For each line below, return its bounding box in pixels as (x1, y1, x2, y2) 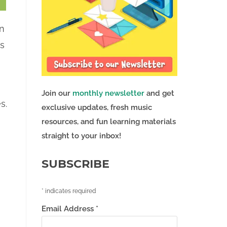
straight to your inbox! (41, 131, 121, 141)
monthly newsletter (72, 89, 144, 98)
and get (144, 89, 174, 98)
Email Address (41, 204, 96, 214)
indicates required (43, 187, 96, 195)
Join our (41, 89, 72, 98)
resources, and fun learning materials (41, 117, 176, 127)
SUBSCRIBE (41, 157, 109, 171)
